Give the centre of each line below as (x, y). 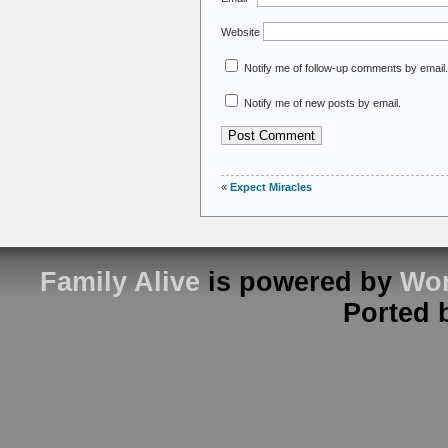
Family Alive (119, 282)
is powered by (299, 282)
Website (240, 32)
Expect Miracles (271, 187)
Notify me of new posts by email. (322, 103)
